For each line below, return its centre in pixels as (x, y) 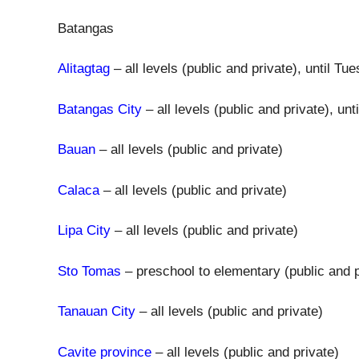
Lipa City (84, 230)
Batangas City (100, 109)
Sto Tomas (89, 271)
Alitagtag (84, 69)
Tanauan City (97, 311)
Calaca (79, 190)
